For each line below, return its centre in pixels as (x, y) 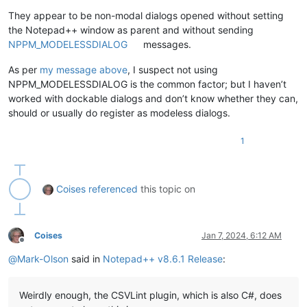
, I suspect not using (173, 69)
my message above (84, 69)
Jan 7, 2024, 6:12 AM (242, 235)
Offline (34, 245)
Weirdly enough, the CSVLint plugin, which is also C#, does (150, 295)
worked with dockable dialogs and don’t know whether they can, (153, 98)
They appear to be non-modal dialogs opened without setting (146, 15)
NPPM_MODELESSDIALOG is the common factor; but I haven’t (147, 84)
